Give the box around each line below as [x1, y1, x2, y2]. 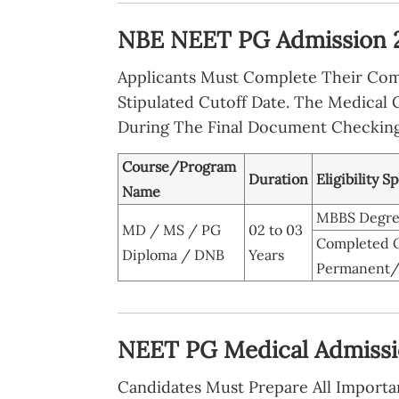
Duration [248, 169, 308, 188]
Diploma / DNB [122, 245, 224, 264]
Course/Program [122, 157, 236, 175]
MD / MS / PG [122, 220, 221, 239]
